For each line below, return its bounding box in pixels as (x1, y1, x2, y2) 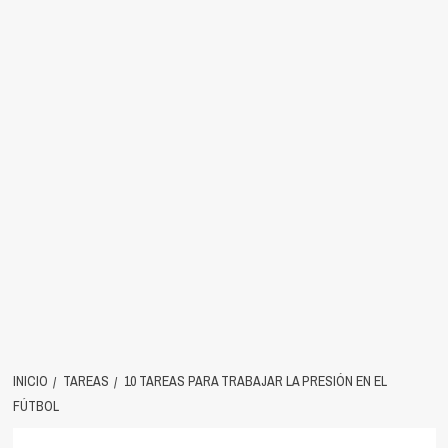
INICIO (12, 372, 48, 390)
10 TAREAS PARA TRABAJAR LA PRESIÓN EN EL (123, 372, 387, 390)
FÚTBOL (12, 397, 59, 415)
